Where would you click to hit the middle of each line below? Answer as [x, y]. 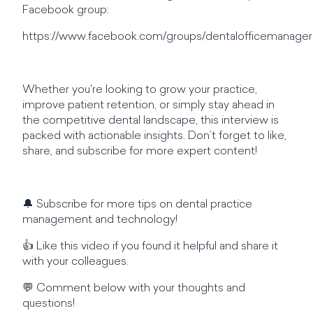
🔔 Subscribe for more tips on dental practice [137, 205]
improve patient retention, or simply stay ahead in [148, 105]
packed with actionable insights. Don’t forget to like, [154, 136]
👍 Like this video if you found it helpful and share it [150, 247]
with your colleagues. [75, 262]
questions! [49, 304]
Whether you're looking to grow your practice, [140, 90]
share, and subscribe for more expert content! [140, 152]
